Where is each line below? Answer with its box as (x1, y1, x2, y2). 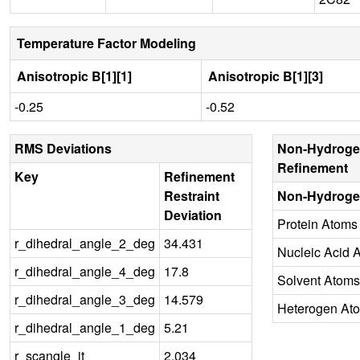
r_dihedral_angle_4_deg (14, 261, 155, 280)
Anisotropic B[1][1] (17, 66, 132, 85)
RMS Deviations (14, 138, 112, 157)
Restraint (164, 186, 219, 205)
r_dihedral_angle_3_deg (14, 289, 155, 309)
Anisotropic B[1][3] (208, 66, 323, 85)
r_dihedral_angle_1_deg (14, 317, 155, 337)
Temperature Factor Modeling (17, 33, 196, 52)
